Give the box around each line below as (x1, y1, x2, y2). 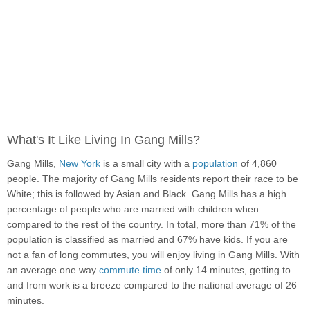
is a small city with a (100, 158, 192, 170)
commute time (99, 264, 161, 276)
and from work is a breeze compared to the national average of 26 (7, 280, 297, 291)
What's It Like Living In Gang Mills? (7, 133, 200, 147)
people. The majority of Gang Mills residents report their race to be (7, 173, 298, 185)
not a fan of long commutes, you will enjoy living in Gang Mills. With (7, 249, 300, 261)
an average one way (7, 264, 99, 276)
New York (59, 158, 100, 170)
